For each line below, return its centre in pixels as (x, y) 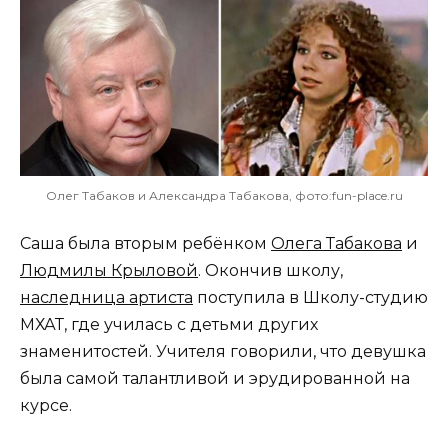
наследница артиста (106, 297)
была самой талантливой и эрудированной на (215, 378)
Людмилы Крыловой (109, 270)
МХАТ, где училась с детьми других (169, 324)
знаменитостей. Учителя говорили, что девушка (223, 351)
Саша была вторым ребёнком (145, 243)
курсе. (46, 405)
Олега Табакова (336, 243)
